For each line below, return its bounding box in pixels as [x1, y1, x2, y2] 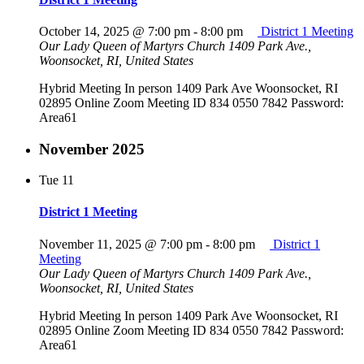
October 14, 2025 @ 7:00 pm [39, 24, 190, 38]
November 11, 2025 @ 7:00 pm [39, 236, 202, 251]
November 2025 [39, 140, 145, 158]
